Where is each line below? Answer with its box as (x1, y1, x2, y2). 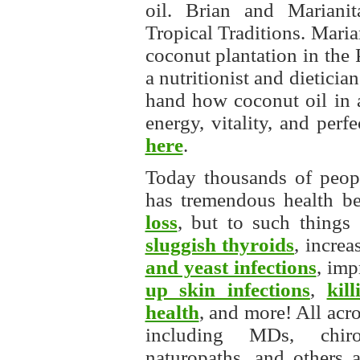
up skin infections (145, 278, 310, 301)
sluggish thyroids (145, 233, 295, 256)
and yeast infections (145, 256, 317, 278)
